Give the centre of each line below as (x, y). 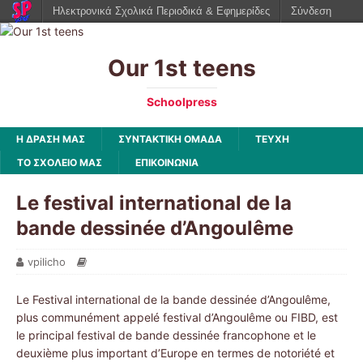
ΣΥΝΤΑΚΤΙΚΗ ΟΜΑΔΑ (170, 139)
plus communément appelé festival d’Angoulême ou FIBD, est (177, 317)
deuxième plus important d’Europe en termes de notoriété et (175, 353)
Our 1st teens (181, 68)
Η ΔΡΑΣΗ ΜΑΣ (51, 139)
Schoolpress (181, 102)
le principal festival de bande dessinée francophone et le (166, 335)
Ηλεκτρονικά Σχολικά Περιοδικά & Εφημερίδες (161, 11)
